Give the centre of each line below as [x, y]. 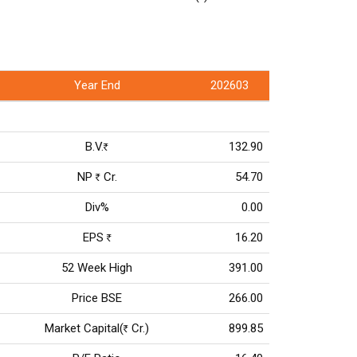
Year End [97, 85]
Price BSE [97, 298]
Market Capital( [84, 328]
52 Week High [97, 268]
